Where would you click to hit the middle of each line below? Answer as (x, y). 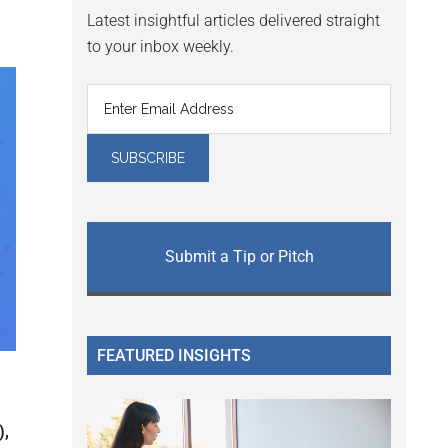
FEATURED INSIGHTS (174, 356)
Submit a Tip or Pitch (239, 257)
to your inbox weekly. (160, 47)
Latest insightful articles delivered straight (233, 21)
